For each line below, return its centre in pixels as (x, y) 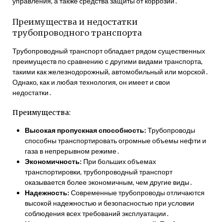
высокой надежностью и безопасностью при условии (110, 203)
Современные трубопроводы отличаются (137, 193)
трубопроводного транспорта (77, 33)
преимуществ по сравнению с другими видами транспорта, (108, 61)
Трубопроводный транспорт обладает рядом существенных (109, 51)
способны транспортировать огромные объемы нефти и (115, 140)
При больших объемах (119, 161)
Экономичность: (53, 161)
